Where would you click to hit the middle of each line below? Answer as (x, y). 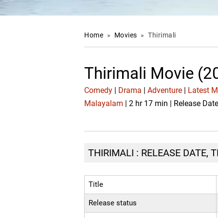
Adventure (165, 91)
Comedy (99, 91)
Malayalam (104, 104)
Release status (113, 203)
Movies (127, 35)
